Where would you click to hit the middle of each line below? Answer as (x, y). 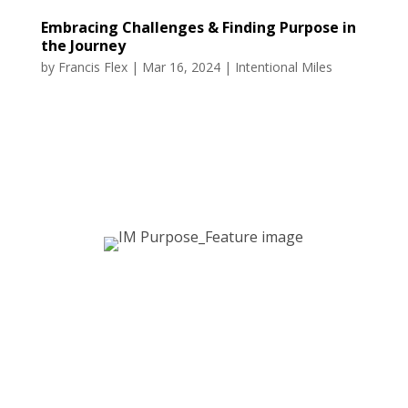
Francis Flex (92, 67)
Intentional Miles (283, 67)
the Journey (83, 46)
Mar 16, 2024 (181, 67)
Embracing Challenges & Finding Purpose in (198, 28)
